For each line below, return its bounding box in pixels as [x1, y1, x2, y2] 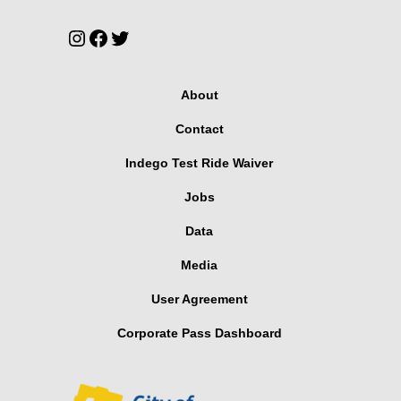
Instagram [65, 24, 160, 49]
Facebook [87, 24, 180, 49]
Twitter [108, 24, 172, 49]
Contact [175, 122, 224, 137]
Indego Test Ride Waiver [125, 156, 273, 171]
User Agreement [150, 292, 248, 307]
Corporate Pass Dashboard [116, 326, 282, 341]
